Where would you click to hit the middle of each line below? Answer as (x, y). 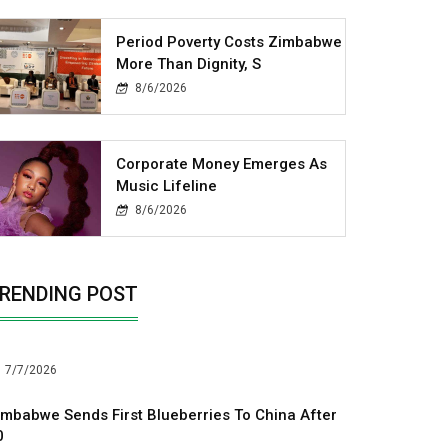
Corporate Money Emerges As (222, 163)
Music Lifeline (167, 185)
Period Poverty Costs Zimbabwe (229, 41)
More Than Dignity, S (189, 63)
